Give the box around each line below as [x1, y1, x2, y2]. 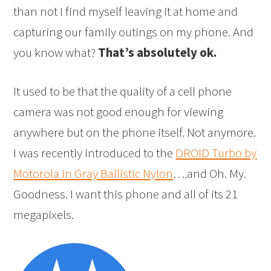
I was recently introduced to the [13, 145, 176, 161]
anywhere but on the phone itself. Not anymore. [13, 124, 256, 140]
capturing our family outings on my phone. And [13, 24, 254, 40]
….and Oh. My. [173, 165, 247, 181]
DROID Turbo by [175, 145, 257, 161]
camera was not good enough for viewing [13, 103, 224, 120]
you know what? [13, 44, 99, 60]
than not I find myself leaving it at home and [13, 3, 238, 19]
